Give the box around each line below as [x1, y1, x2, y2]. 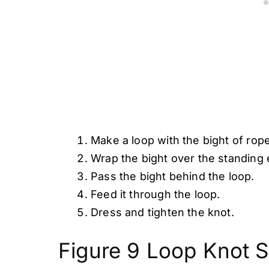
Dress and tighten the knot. [91, 206, 234, 219]
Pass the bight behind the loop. [91, 170, 255, 183]
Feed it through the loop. [91, 188, 220, 201]
